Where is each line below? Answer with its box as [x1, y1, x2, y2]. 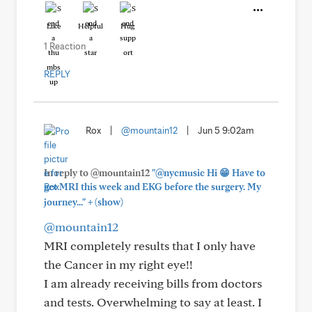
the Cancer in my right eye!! [44, 257, 193, 272]
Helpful [78, 21, 103, 31]
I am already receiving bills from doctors [44, 276, 262, 290]
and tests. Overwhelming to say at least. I [44, 295, 262, 309]
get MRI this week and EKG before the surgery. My [44, 181, 261, 192]
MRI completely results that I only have [44, 238, 256, 253]
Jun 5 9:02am [198, 125, 254, 136]
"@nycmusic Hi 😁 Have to [152, 167, 265, 178]
